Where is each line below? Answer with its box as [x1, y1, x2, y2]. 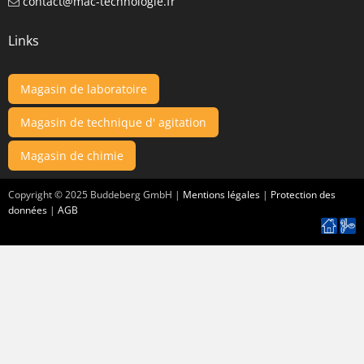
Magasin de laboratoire [20, 80, 147, 97]
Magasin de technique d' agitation [20, 114, 206, 130]
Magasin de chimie [20, 147, 123, 163]
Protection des [271, 187, 336, 201]
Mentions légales [183, 187, 260, 201]
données [8, 202, 47, 217]
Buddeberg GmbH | [90, 187, 183, 201]
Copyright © [8, 187, 65, 201]
